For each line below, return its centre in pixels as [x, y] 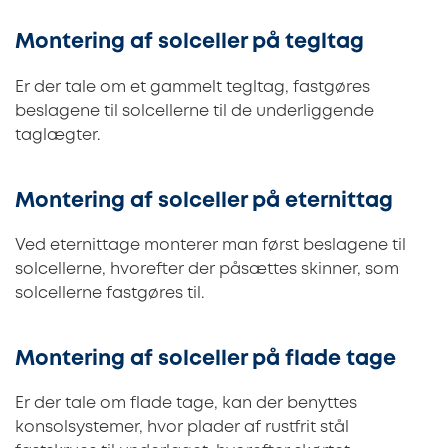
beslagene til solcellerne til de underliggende [194, 111]
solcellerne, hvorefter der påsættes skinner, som [207, 269]
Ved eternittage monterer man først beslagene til [210, 245]
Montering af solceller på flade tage [205, 359]
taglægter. [57, 135]
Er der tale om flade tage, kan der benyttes [186, 403]
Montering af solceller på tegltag [189, 43]
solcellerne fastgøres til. [111, 293]
